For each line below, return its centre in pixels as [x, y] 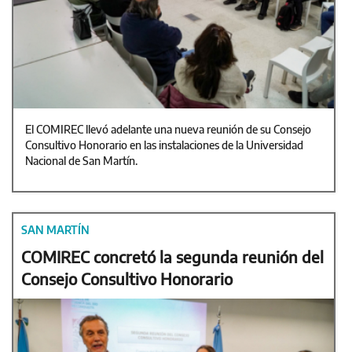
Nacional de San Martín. [81, 161]
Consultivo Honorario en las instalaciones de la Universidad [164, 145]
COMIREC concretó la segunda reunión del [172, 257]
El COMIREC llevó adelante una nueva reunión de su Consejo [168, 130]
